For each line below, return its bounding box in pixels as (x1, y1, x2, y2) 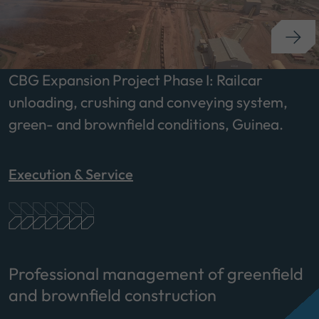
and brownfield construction (9, 285, 216, 306)
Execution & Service (9, 164, 133, 183)
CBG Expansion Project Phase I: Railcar (9, 70, 263, 89)
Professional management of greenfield (9, 263, 303, 285)
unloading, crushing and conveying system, (9, 92, 288, 111)
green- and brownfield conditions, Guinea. (9, 114, 283, 133)
